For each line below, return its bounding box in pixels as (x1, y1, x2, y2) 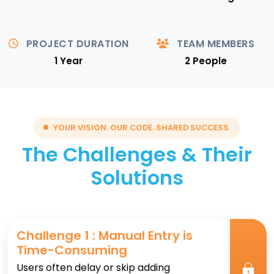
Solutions (91, 163, 183, 191)
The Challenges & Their (22, 140, 252, 168)
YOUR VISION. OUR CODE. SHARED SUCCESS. (53, 122, 231, 133)
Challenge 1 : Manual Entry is (17, 226, 193, 244)
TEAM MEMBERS (174, 36, 254, 51)
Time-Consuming (17, 241, 127, 259)
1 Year (54, 54, 83, 67)
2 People (184, 54, 227, 67)
